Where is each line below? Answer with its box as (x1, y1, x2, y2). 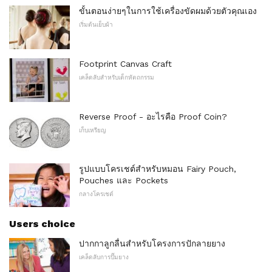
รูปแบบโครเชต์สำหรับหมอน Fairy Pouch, (79, 164, 236, 174)
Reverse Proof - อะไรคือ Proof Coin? (79, 111, 227, 121)
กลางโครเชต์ (79, 191, 114, 198)
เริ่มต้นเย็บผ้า (79, 21, 113, 29)
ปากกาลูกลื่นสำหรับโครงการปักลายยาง (79, 239, 225, 249)
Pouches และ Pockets (79, 175, 168, 186)
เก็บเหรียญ (79, 126, 106, 134)
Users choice (9, 218, 75, 230)
